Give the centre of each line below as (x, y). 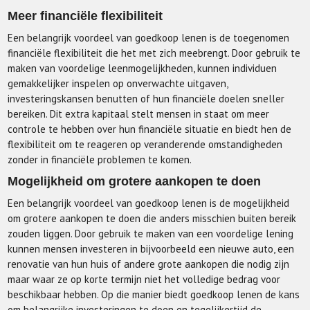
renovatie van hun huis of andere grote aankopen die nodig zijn (149, 264)
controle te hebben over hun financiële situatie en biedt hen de (150, 129)
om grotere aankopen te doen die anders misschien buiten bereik (152, 218)
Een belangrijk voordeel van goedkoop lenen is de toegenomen (149, 38)
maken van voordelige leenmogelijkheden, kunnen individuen (143, 68)
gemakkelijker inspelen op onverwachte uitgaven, (118, 83)
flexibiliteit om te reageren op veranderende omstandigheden (145, 144)
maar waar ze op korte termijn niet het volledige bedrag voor (144, 279)
